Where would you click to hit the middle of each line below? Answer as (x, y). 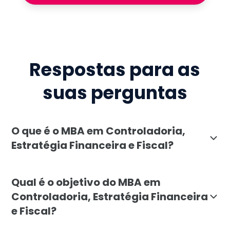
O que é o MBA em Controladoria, (99, 131)
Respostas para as (115, 70)
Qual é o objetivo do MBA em (86, 182)
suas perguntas (115, 93)
